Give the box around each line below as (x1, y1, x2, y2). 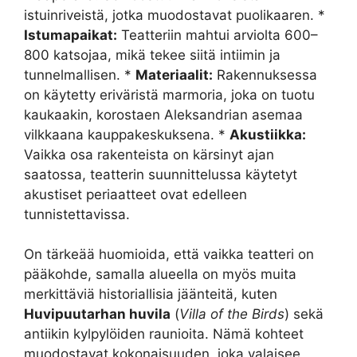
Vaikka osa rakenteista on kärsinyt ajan (24, 146, 274, 163)
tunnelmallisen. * (24, 66, 135, 83)
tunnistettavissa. (24, 206, 130, 222)
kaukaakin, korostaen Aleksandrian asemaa (24, 106, 303, 123)
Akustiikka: (229, 126, 306, 143)
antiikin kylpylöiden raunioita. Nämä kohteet (24, 326, 304, 343)
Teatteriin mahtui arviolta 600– (117, 26, 318, 43)
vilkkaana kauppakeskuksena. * (24, 126, 229, 143)
